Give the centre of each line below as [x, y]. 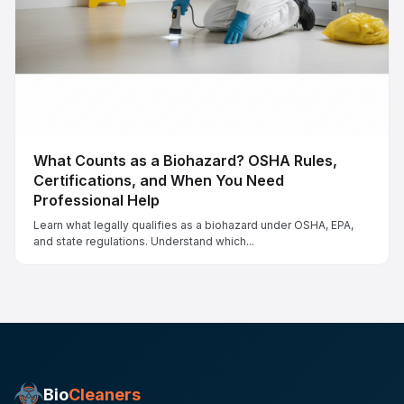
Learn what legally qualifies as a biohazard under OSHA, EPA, [193, 225]
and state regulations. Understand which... [144, 241]
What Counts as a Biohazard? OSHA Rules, [185, 160]
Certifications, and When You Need [159, 180]
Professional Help [96, 200]
